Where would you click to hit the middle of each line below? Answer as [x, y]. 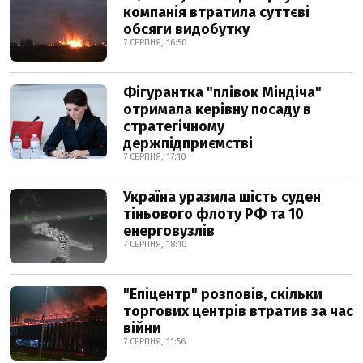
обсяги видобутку [186, 29]
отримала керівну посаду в [217, 109]
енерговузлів [169, 231]
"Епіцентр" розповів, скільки [223, 294]
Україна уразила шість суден [222, 197]
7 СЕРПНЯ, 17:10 [155, 157]
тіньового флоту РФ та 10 [214, 214]
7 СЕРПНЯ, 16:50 [155, 43]
